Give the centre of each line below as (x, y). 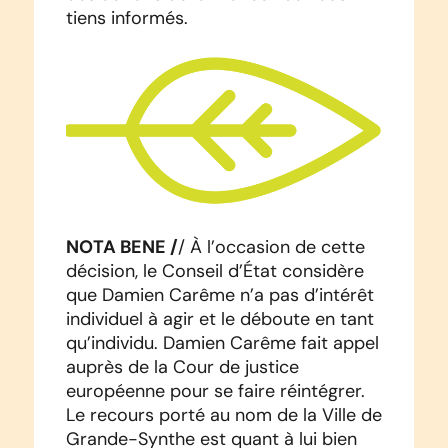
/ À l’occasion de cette (271, 247)
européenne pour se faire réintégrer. (215, 391)
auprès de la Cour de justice (182, 367)
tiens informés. (126, 17)
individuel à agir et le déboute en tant (219, 319)
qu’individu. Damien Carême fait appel (222, 343)
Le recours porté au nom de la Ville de (223, 415)
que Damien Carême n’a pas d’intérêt (219, 295)
